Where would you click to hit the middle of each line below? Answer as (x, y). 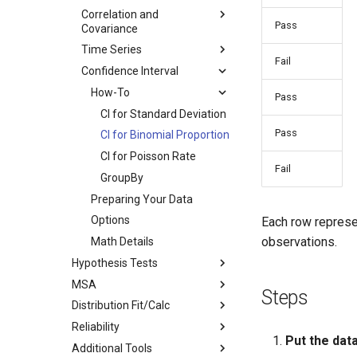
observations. (299, 242)
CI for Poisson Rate (148, 156)
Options (110, 220)
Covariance (110, 28)
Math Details (122, 241)
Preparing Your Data (142, 199)
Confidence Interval (130, 71)
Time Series (112, 50)
